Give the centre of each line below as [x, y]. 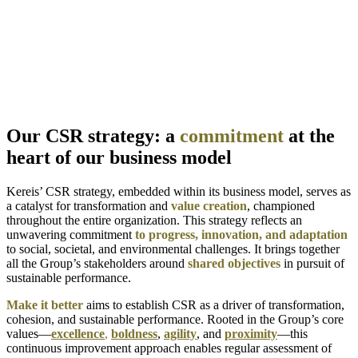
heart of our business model [119, 157]
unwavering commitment [71, 234]
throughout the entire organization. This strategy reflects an [154, 220]
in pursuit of [312, 263]
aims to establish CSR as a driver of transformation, [214, 304]
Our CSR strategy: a [93, 135]
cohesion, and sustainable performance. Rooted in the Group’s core [175, 319]
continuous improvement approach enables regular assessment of [169, 348]
